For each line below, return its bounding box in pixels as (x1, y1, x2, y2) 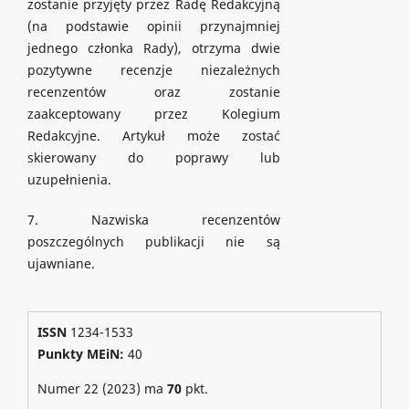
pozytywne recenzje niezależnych (26, 61, 280, 79)
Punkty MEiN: (37, 345, 128, 363)
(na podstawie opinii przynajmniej (26, 17, 280, 36)
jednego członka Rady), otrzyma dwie (26, 39, 280, 58)
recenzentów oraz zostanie (26, 83, 280, 101)
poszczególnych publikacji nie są (26, 233, 280, 251)
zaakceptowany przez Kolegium (26, 105, 280, 123)
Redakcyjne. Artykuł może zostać (26, 127, 280, 145)
